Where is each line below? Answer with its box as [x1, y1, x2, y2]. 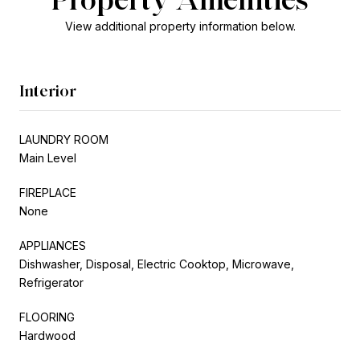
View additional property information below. [64, 18, 296, 33]
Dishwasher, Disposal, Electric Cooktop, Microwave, [19, 256, 294, 271]
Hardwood [19, 328, 76, 342]
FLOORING [19, 309, 75, 324]
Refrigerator [19, 275, 84, 289]
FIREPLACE [19, 185, 76, 199]
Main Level [19, 150, 76, 165]
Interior [19, 80, 76, 100]
